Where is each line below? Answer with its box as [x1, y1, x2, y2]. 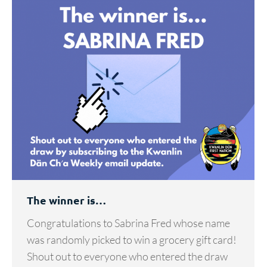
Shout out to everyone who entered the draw [27, 250, 228, 263]
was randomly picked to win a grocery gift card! [27, 233, 237, 247]
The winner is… [27, 193, 106, 207]
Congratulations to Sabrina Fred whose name [27, 216, 230, 230]
